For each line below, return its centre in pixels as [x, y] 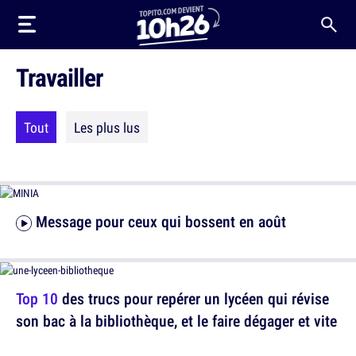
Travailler [59, 77]
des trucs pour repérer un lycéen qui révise [193, 298]
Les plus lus [107, 127]
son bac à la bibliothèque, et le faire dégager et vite [176, 321]
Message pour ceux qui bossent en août [161, 221]
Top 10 [37, 298]
